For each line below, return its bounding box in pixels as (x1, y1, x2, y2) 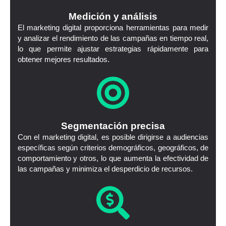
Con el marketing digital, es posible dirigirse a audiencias (17, 133, 209, 142)
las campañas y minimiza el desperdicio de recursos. (17, 165, 193, 174)
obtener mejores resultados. (17, 55, 109, 64)
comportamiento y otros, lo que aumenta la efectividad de (17, 154, 209, 163)
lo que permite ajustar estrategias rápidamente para (17, 44, 209, 53)
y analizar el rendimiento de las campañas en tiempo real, (17, 34, 209, 42)
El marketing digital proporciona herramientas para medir (17, 23, 209, 32)
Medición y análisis (69, 11, 157, 22)
